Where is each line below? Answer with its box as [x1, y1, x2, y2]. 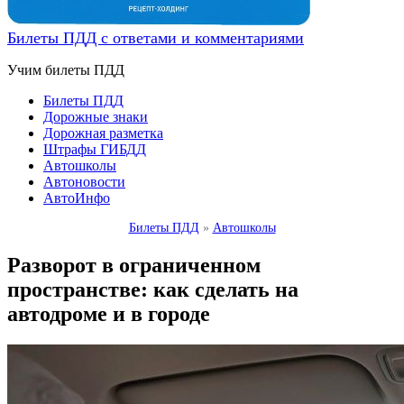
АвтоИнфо [43, 190, 110, 206]
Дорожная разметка [43, 125, 163, 141]
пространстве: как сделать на [7, 277, 298, 301]
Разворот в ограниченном [7, 252, 261, 277]
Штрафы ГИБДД [43, 142, 146, 157]
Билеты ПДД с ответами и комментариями [7, 29, 304, 47]
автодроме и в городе [7, 301, 210, 326]
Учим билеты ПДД [7, 62, 124, 78]
